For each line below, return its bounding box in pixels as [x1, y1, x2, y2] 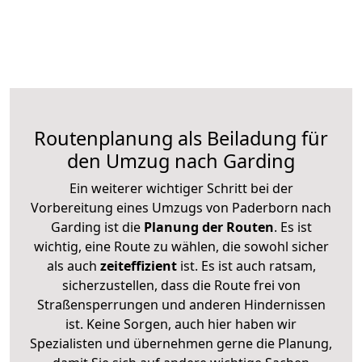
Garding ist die [50, 217, 141, 236]
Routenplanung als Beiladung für [34, 124, 328, 151]
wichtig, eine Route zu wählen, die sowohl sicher [33, 237, 329, 255]
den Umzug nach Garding [67, 147, 295, 174]
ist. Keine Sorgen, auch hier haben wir [65, 314, 297, 333]
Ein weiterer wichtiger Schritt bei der [69, 179, 293, 197]
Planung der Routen [140, 217, 274, 236]
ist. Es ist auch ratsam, [176, 256, 316, 275]
